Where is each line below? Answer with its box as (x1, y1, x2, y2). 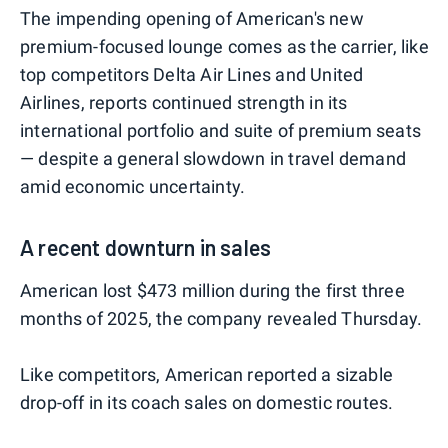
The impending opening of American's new (20, 7, 364, 29)
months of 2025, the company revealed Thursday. (20, 307, 423, 329)
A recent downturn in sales (20, 233, 272, 260)
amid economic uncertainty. (20, 175, 246, 197)
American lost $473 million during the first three (20, 279, 405, 301)
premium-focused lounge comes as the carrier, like (20, 35, 429, 57)
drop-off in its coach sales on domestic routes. (20, 391, 394, 413)
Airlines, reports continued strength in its (20, 91, 348, 113)
